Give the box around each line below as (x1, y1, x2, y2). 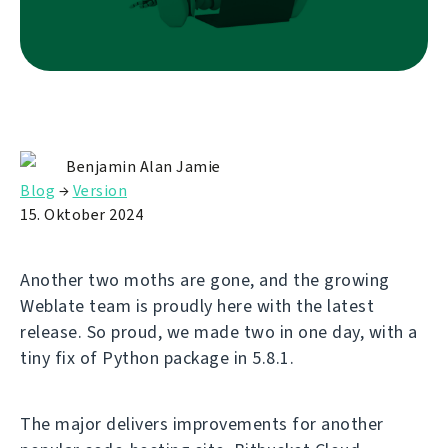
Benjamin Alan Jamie (66, 155, 221, 177)
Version (72, 179, 127, 201)
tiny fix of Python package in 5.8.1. (20, 345, 294, 370)
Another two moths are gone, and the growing (20, 267, 390, 292)
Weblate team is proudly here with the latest (20, 293, 374, 318)
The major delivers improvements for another (20, 411, 384, 436)
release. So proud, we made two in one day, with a (20, 319, 418, 344)
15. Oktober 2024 (20, 203, 143, 225)
